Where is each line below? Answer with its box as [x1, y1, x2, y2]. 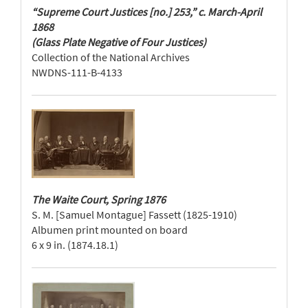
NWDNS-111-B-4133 [32, 65, 122, 79]
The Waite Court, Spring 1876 [32, 192, 166, 206]
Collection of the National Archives [32, 50, 190, 64]
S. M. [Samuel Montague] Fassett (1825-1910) [32, 208, 237, 221]
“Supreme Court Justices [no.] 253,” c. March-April [32, 5, 262, 19]
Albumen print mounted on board [32, 223, 188, 236]
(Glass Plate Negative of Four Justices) [32, 35, 206, 49]
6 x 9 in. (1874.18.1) [32, 238, 118, 252]
